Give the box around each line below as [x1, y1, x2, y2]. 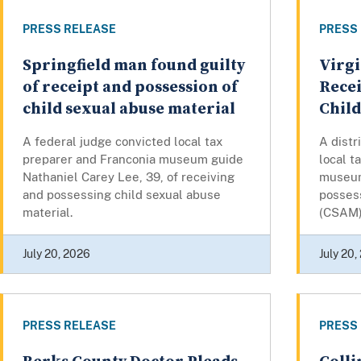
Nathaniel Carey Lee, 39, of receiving [23, 169, 234, 184]
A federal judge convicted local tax [23, 134, 222, 148]
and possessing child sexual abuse [23, 187, 221, 201]
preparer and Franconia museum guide [23, 151, 243, 166]
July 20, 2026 [23, 247, 90, 260]
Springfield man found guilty [23, 55, 245, 76]
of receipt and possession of [23, 77, 238, 98]
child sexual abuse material [23, 98, 235, 119]
